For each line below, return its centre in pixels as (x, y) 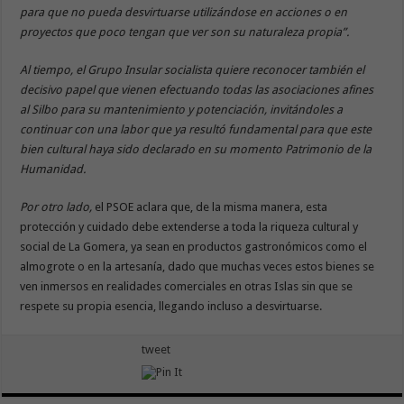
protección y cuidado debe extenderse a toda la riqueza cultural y (189, 226)
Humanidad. (53, 169)
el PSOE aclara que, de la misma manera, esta (211, 207)
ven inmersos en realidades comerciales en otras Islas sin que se (187, 286)
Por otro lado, (56, 207)
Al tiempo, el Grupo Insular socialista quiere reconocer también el (193, 69)
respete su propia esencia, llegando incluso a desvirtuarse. (171, 306)
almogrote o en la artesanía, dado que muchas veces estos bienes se (197, 266)
